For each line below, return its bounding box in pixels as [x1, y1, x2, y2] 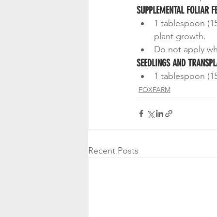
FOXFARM [139, 85, 170, 94]
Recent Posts [88, 145, 139, 156]
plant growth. [154, 31, 206, 42]
